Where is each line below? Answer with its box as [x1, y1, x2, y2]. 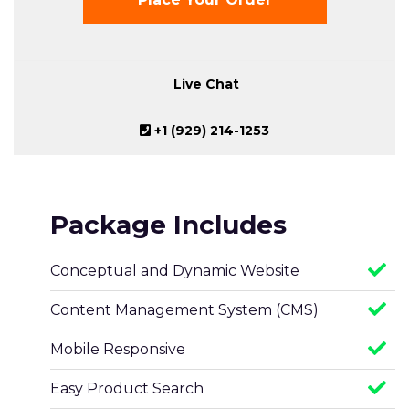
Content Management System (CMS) [50, 301, 319, 319]
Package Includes [50, 209, 287, 240]
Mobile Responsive [50, 341, 185, 358]
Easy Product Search [50, 380, 204, 397]
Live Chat [170, 76, 239, 92]
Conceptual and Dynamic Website [50, 262, 299, 279]
